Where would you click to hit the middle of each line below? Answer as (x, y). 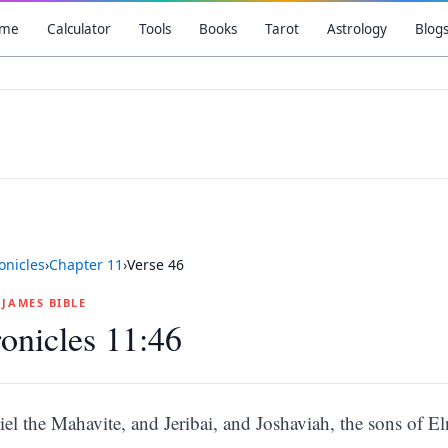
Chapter (78, 264)
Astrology (356, 29)
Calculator (78, 29)
